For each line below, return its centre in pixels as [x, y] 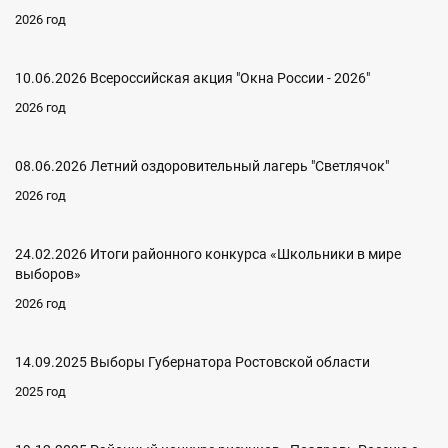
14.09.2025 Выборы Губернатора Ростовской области [192, 361]
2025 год [40, 391]
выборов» [48, 273]
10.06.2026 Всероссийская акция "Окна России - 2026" [192, 77]
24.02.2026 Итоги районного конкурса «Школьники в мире [208, 253]
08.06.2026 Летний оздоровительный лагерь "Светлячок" [202, 165]
